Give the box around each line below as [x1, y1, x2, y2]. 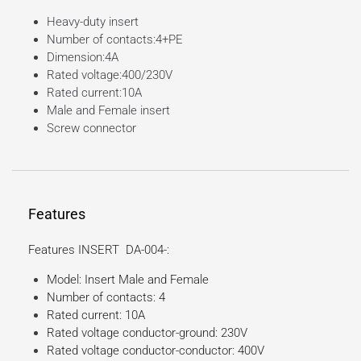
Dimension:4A [46, 49, 118, 64]
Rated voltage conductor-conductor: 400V [46, 343, 264, 359]
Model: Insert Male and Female [46, 272, 209, 288]
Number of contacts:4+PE [46, 31, 183, 47]
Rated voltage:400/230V [46, 67, 172, 82]
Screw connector [46, 120, 136, 135]
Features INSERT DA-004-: [28, 243, 169, 258]
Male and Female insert [46, 102, 170, 118]
